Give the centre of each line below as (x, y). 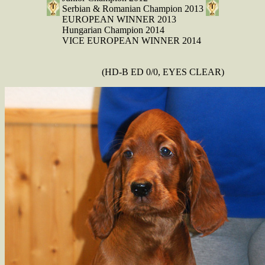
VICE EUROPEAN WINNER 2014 (131, 40)
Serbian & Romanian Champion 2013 (132, 8)
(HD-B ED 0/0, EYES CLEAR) (114, 72)
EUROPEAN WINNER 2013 (119, 19)
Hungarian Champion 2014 (113, 30)
